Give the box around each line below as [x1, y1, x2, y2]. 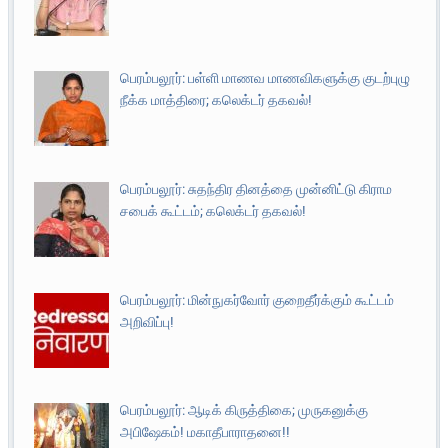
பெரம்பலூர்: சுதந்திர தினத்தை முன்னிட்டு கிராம [119, 180, 392, 197]
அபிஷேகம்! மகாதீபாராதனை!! [119, 424, 290, 441]
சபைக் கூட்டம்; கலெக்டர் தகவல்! [119, 202, 306, 219]
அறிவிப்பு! [119, 313, 174, 330]
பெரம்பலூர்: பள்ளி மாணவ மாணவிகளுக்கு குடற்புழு [119, 70, 410, 87]
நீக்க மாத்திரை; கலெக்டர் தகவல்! [119, 92, 312, 109]
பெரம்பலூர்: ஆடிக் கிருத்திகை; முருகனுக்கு [119, 402, 368, 419]
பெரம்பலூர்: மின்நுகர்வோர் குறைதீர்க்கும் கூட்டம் [119, 291, 394, 308]
